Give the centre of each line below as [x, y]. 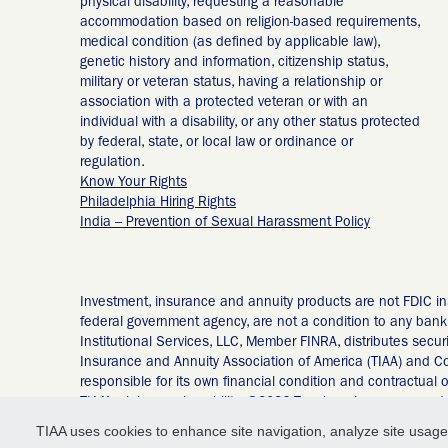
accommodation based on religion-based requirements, [250, 22]
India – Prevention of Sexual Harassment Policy [225, 222]
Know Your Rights [133, 182]
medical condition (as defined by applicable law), [230, 42]
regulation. [112, 162]
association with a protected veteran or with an [224, 102]
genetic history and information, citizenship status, [234, 62]
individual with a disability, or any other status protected [250, 122]
